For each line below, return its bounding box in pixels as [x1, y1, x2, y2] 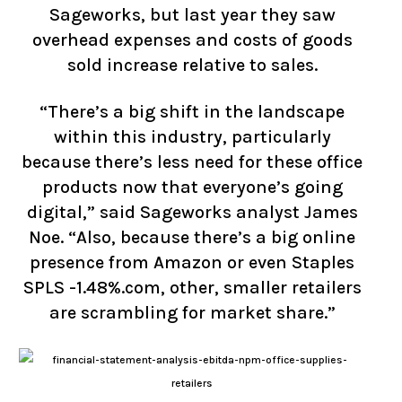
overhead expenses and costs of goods [31, 30, 353, 50]
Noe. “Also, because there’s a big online [29, 227, 355, 248]
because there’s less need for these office [22, 152, 363, 172]
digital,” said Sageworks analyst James [26, 202, 358, 223]
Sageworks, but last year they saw [48, 4, 336, 25]
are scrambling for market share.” [48, 302, 336, 323]
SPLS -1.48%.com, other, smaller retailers [22, 277, 362, 298]
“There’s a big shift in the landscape [39, 101, 345, 122]
